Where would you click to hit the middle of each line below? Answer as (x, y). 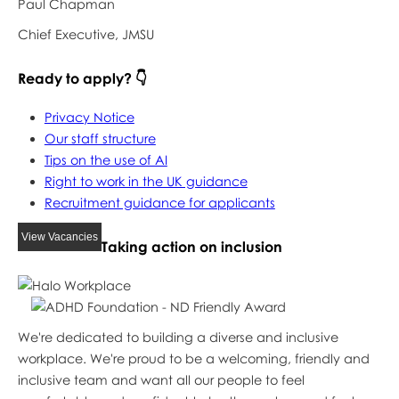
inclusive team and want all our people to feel (161, 379)
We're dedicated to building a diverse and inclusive (178, 337)
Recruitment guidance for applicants (159, 202)
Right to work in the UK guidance (146, 181)
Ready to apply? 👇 (82, 78)
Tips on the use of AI (106, 159)
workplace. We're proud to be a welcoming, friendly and (193, 358)
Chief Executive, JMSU (85, 34)
